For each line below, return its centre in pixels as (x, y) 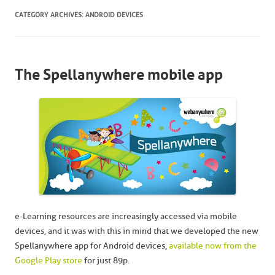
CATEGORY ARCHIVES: (50, 15)
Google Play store (48, 261)
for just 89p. (106, 261)
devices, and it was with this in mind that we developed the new (137, 231)
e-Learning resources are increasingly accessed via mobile (126, 216)
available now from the (213, 246)
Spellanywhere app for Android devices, (92, 246)
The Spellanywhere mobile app (119, 75)
